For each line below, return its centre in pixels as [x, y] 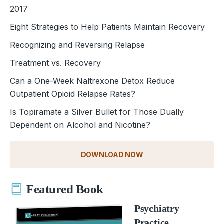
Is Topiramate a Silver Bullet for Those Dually [97, 112]
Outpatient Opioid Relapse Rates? [73, 94]
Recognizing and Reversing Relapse [77, 45]
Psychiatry [157, 208]
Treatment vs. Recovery [55, 63]
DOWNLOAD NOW [112, 154]
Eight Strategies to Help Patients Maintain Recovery [107, 27]
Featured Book [65, 189]
